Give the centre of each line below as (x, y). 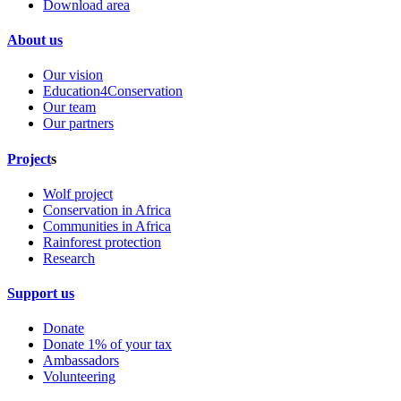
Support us (41, 294)
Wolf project (78, 193)
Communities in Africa (107, 226)
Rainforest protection (102, 242)
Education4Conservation (113, 91)
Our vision (73, 75)
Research (69, 258)
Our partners (78, 124)
